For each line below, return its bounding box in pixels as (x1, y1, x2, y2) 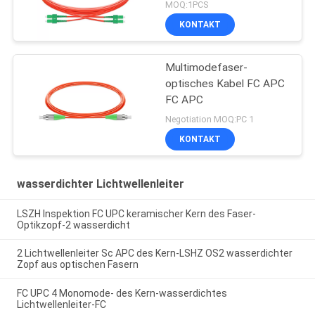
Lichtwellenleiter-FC (16, 299, 106, 311)
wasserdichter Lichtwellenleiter (16, 176, 184, 191)
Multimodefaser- (165, 61, 248, 75)
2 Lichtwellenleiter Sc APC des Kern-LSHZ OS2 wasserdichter (16, 247, 292, 259)
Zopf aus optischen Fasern (16, 259, 139, 271)
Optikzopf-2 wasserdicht (16, 219, 130, 231)
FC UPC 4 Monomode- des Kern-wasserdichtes (16, 288, 227, 300)
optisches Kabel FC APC (165, 77, 285, 91)
